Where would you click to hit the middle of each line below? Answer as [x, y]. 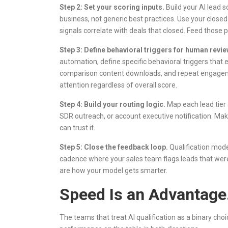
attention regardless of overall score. [118, 85]
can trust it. [77, 128]
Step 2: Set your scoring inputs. [112, 7]
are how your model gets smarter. [113, 170]
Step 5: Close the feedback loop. [114, 147]
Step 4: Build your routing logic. [112, 104]
